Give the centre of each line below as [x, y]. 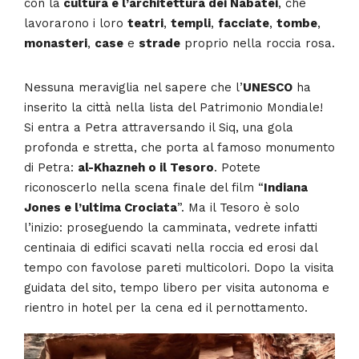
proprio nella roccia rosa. [258, 43]
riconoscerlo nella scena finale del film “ [144, 187]
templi [191, 23]
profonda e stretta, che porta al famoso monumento [179, 147]
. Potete [237, 167]
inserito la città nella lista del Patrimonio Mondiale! [173, 107]
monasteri [56, 43]
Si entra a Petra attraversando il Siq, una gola [159, 127]
